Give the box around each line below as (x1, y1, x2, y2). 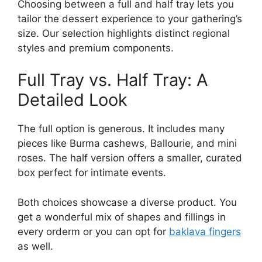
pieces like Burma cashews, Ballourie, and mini (18, 137, 237, 150)
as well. (18, 240, 53, 252)
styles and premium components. (18, 42, 174, 54)
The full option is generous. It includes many (18, 123, 225, 135)
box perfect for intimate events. (18, 167, 166, 179)
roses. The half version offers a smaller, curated (18, 152, 242, 164)
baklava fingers (169, 225, 241, 237)
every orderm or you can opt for (18, 225, 169, 237)
